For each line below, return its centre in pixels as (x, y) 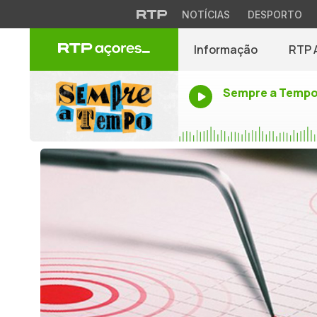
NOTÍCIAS (206, 15)
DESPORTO (275, 15)
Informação (226, 50)
